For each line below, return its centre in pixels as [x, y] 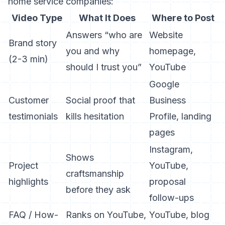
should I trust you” [104, 67]
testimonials [33, 116]
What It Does [107, 18]
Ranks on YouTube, [106, 215]
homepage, [173, 51]
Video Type [37, 18]
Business [167, 100]
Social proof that [100, 100]
